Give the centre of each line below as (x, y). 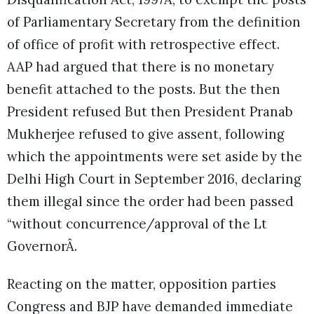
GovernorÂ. (42, 246)
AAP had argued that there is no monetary (141, 66)
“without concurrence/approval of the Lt (137, 223)
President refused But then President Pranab (150, 111)
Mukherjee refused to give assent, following (146, 134)
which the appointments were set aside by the (155, 156)
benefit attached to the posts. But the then (144, 89)
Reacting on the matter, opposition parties (142, 284)
